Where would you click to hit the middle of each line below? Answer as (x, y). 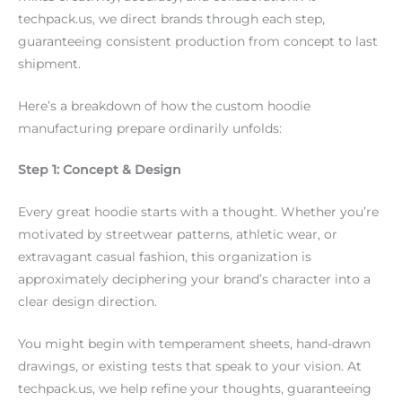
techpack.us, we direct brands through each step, (171, 18)
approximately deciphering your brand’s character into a (194, 280)
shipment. (49, 63)
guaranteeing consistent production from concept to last (198, 41)
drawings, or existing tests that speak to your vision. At (190, 367)
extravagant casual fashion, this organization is (165, 257)
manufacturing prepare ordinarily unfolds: (150, 128)
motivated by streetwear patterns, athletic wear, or (178, 235)
